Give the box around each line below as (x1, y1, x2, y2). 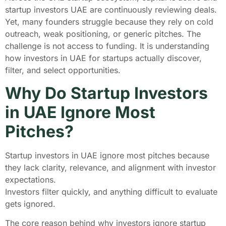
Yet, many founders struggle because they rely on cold (5, 17, 213, 27)
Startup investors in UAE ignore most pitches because (5, 150, 209, 160)
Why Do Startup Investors (5, 83, 208, 103)
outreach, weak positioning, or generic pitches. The (5, 29, 201, 39)
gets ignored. (5, 198, 58, 209)
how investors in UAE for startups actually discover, (5, 53, 202, 64)
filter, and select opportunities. (5, 65, 123, 76)
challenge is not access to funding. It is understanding (5, 41, 209, 51)
